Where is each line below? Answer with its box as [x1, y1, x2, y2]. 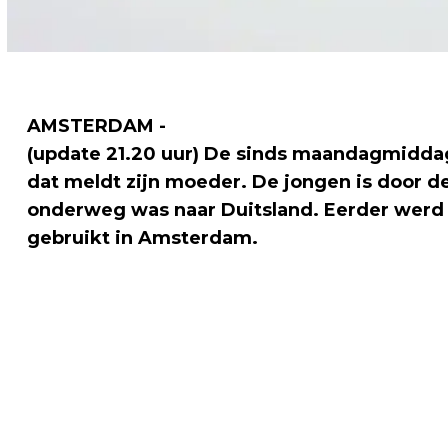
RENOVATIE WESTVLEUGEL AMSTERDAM [31, 338, 428, 367]
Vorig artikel [31, 311, 144, 334]
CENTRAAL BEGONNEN [31, 370, 251, 399]
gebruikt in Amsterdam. [27, 227, 258, 250]
